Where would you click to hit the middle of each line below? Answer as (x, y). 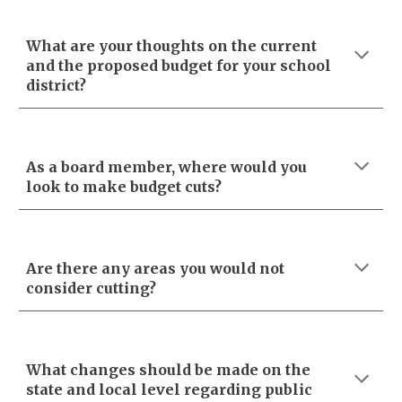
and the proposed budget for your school (179, 66)
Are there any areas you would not (156, 268)
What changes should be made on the (169, 370)
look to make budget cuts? (124, 187)
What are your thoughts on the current (172, 46)
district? (57, 85)
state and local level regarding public (170, 389)
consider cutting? (93, 288)
